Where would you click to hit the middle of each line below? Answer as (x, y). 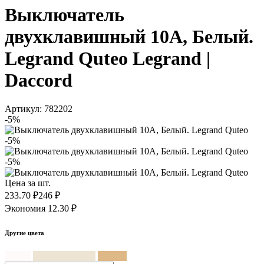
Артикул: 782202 (39, 108)
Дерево (112, 256)
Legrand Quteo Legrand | (108, 58)
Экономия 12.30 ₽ (41, 208)
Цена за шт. (28, 183)
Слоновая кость (64, 256)
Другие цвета (24, 232)
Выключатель (65, 14)
